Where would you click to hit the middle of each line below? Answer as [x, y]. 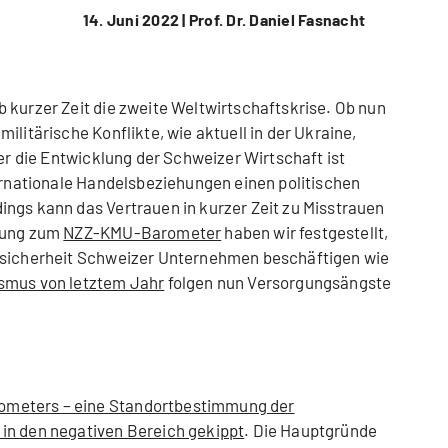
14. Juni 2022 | [134, 20]
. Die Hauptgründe [311, 430]
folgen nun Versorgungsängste [278, 282]
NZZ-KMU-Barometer [142, 232]
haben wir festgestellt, [305, 232]
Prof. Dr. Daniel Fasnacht [275, 20]
